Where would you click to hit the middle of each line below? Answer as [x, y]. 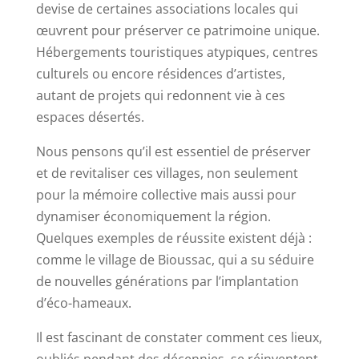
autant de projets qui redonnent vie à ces [160, 96]
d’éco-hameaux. [83, 303]
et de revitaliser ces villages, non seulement [167, 173]
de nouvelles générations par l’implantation [167, 282]
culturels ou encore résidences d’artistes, [160, 74]
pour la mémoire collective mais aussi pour [166, 195]
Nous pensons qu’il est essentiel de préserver [173, 152]
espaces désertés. [90, 117]
